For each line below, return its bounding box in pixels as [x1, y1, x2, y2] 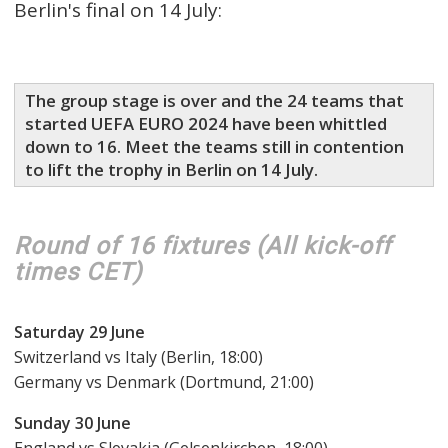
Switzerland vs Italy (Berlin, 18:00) [14, 346, 263, 369]
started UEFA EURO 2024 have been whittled [25, 112, 387, 136]
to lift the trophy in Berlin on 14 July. [25, 158, 318, 182]
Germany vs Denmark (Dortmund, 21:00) [14, 371, 314, 394]
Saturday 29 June [14, 321, 145, 344]
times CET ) [14, 258, 142, 287]
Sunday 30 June [14, 412, 131, 435]
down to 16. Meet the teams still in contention [25, 135, 404, 159]
